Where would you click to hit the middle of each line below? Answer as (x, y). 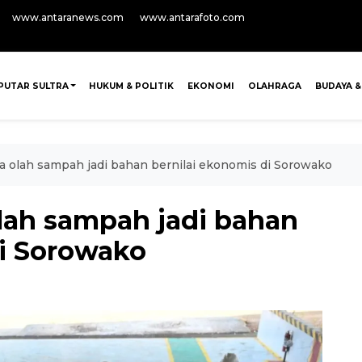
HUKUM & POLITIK (132, 86)
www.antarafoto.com (192, 17)
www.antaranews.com (68, 17)
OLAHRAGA (274, 86)
